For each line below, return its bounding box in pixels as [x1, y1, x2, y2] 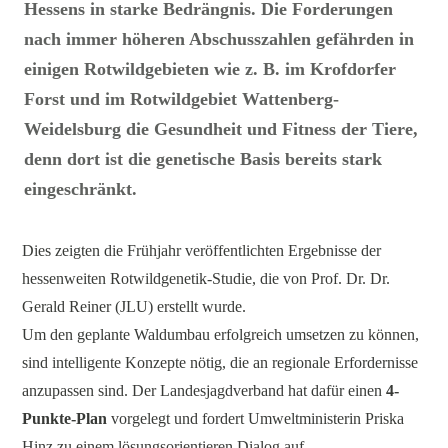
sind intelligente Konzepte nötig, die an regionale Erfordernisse [22, 353, 419, 371]
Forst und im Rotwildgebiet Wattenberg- [24, 89, 340, 110]
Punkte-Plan [22, 409, 108, 427]
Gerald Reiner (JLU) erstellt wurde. [22, 297, 247, 315]
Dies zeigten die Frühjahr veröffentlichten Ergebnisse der [22, 241, 382, 259]
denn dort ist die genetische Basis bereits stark [24, 149, 383, 170]
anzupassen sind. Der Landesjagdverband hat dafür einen [22, 381, 387, 399]
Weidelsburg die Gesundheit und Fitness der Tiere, [24, 119, 419, 140]
